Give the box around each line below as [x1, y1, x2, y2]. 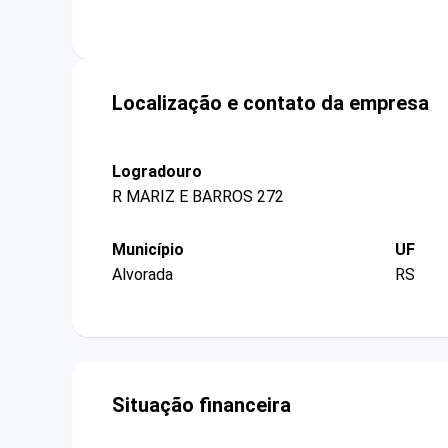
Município [112, 239, 184, 259]
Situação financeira [112, 393, 291, 418]
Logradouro [112, 161, 202, 181]
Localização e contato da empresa [112, 90, 429, 115]
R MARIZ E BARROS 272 [112, 186, 284, 206]
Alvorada [112, 265, 173, 285]
